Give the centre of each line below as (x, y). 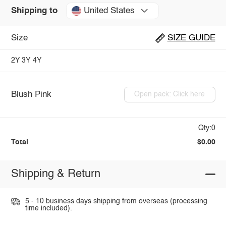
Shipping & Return (55, 174)
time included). (48, 208)
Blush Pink (31, 94)
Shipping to (34, 11)
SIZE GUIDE (191, 38)
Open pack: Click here (170, 95)
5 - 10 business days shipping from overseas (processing (116, 201)
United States (109, 11)
